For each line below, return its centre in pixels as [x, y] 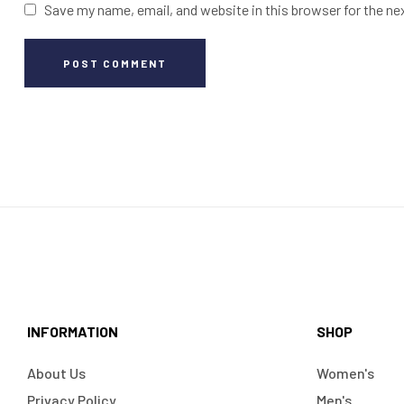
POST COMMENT [115, 63]
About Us [56, 372]
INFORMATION [73, 331]
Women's [345, 372]
